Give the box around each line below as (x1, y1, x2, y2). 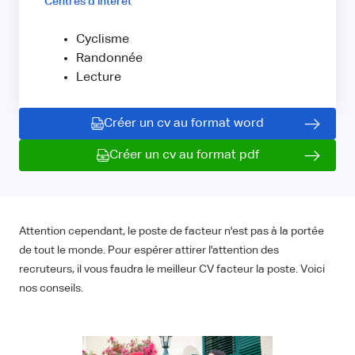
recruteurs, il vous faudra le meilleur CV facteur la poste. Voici (19, 264, 325, 276)
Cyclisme (76, 33, 129, 47)
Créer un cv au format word (104, 117, 264, 131)
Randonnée (76, 52, 143, 66)
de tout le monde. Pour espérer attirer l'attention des (19, 245, 279, 257)
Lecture (76, 71, 121, 85)
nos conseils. (19, 283, 83, 295)
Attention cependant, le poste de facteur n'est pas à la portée (19, 226, 324, 238)
